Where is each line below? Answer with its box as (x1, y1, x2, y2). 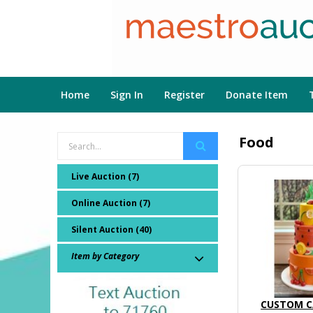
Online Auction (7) (71, 197, 150, 209)
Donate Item (226, 88, 288, 101)
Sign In (110, 88, 143, 101)
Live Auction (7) (71, 170, 139, 182)
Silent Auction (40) (71, 224, 152, 235)
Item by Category (71, 250, 139, 262)
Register (164, 88, 205, 101)
